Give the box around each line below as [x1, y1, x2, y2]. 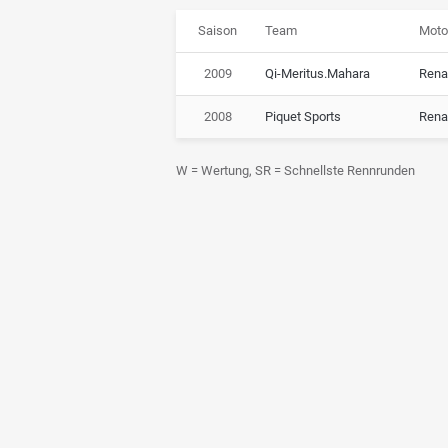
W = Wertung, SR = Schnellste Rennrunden [176, 162, 415, 178]
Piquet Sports [265, 108, 341, 124]
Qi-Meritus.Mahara [265, 65, 370, 81]
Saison [198, 22, 238, 38]
